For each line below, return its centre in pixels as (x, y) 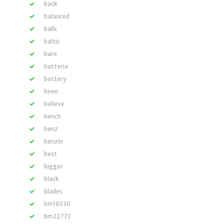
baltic (52, 41)
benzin (53, 141)
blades (53, 191)
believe (54, 104)
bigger (53, 166)
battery (55, 79)
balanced (57, 16)
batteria (56, 66)
